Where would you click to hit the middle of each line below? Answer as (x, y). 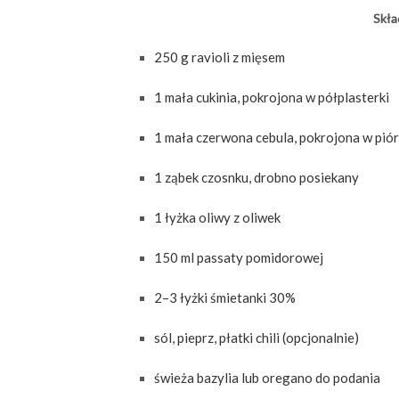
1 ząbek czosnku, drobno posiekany (256, 178)
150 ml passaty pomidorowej (239, 258)
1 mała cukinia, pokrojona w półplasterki (272, 98)
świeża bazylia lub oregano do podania (267, 378)
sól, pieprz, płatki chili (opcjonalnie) (256, 338)
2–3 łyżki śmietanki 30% (225, 298)
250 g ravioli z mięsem (220, 57)
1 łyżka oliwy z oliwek (217, 218)
